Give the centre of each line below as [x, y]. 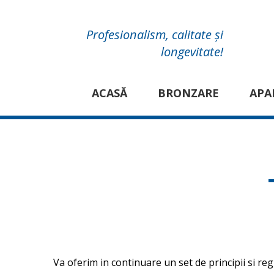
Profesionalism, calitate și [154, 35]
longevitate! [192, 52]
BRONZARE [188, 93]
